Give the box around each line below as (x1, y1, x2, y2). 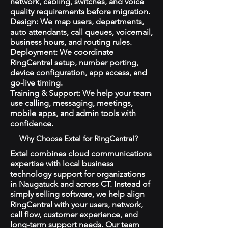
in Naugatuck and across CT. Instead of (10, 179, 150, 189)
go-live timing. (10, 78, 63, 88)
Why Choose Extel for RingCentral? (19, 134, 138, 144)
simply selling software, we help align (10, 189, 145, 199)
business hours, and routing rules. (10, 37, 132, 47)
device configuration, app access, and (10, 68, 147, 77)
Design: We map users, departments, (10, 17, 144, 26)
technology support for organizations (10, 169, 145, 179)
